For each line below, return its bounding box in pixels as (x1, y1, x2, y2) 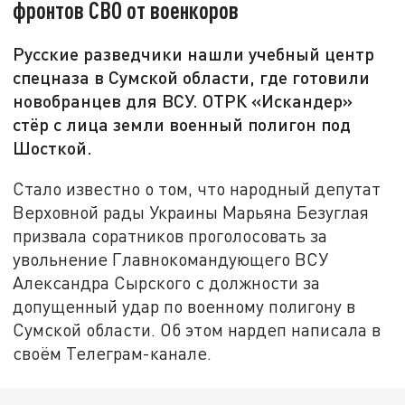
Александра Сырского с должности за (13, 271, 321, 293)
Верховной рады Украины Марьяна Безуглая (13, 201, 370, 222)
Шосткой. (13, 137, 93, 159)
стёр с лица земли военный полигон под (13, 113, 352, 136)
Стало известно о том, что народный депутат (13, 177, 381, 199)
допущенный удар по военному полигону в (13, 295, 356, 316)
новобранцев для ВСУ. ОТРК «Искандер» (13, 89, 353, 112)
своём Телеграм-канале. (13, 342, 212, 363)
